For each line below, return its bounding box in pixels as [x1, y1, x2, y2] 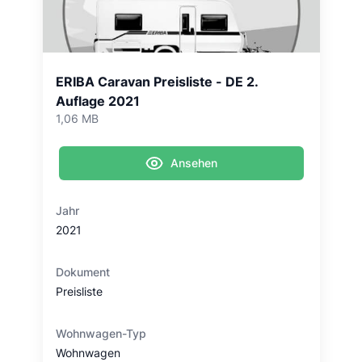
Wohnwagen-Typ [55, 326, 146, 340]
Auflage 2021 [55, 93, 140, 109]
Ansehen [170, 156, 217, 170]
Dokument [55, 265, 110, 279]
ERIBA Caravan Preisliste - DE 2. [55, 74, 258, 90]
